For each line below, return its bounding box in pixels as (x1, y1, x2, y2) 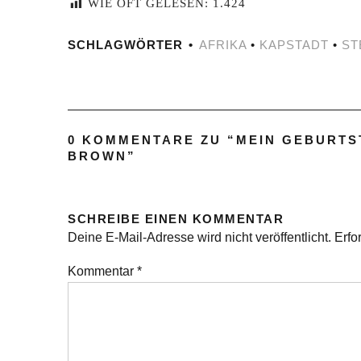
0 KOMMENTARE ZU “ (68, 133, 236, 147)
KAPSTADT (259, 38, 329, 52)
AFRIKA (199, 38, 247, 52)
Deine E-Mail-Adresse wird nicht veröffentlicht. (68, 230, 331, 244)
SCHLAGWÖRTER (68, 38, 183, 52)
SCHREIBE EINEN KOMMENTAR (68, 212, 284, 226)
